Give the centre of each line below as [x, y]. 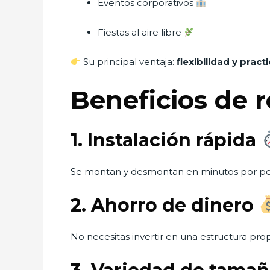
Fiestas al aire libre [141, 32]
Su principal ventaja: [129, 62]
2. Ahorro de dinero [165, 205]
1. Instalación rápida [166, 140]
